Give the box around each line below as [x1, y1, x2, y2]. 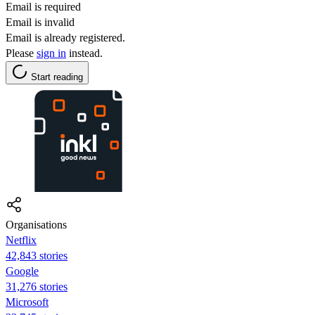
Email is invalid [6, 15, 75, 28]
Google [6, 264, 39, 277]
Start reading [31, 71, 83, 82]
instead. [66, 46, 103, 59]
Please [6, 46, 37, 59]
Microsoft [6, 295, 49, 308]
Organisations [6, 218, 67, 231]
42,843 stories [6, 249, 67, 262]
